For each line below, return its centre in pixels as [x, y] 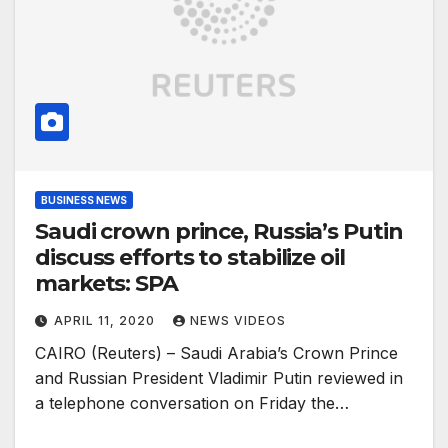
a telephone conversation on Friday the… [192, 403]
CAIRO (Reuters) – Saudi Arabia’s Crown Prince [216, 353]
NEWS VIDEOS [238, 321]
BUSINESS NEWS [84, 200]
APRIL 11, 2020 [106, 321]
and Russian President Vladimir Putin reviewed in [219, 378]
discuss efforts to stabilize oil [190, 258]
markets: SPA [106, 284]
